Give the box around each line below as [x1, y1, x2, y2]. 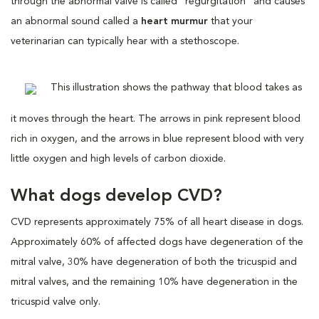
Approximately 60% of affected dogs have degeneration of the [11, 236, 303, 247]
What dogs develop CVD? [11, 187, 222, 205]
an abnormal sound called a [11, 16, 141, 26]
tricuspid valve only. [11, 296, 103, 307]
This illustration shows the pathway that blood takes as [51, 82, 302, 93]
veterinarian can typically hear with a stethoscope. [11, 36, 239, 46]
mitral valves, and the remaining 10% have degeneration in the [11, 276, 298, 287]
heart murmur [141, 16, 208, 26]
